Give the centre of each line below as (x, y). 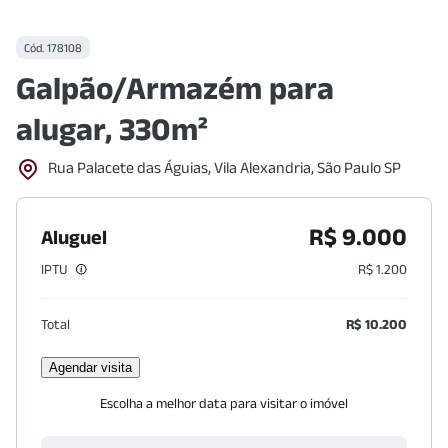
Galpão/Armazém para (175, 87)
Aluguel (74, 237)
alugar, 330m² (112, 128)
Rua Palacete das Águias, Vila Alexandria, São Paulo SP (224, 167)
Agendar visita (90, 367)
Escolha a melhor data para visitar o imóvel (224, 403)
